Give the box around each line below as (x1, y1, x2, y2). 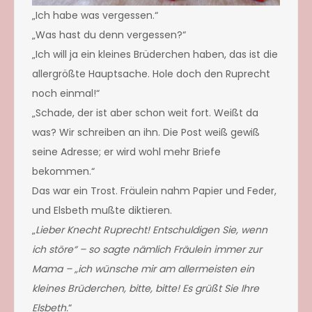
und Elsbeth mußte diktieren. (32, 203, 172, 217)
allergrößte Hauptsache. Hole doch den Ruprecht (32, 66, 270, 81)
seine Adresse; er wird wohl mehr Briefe (32, 144, 221, 159)
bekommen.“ (32, 164, 95, 178)
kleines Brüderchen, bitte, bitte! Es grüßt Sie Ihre (32, 281, 259, 295)
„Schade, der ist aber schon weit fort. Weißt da (32, 105, 258, 120)
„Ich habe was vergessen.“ (32, 8, 158, 22)
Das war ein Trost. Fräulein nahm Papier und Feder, (32, 183, 276, 198)
